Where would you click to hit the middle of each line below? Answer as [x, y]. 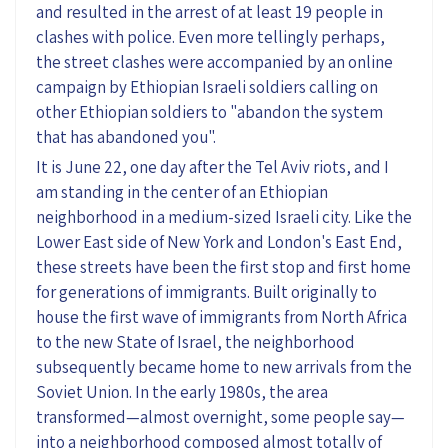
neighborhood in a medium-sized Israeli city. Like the [224, 216]
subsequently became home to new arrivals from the [224, 366]
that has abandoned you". [126, 136]
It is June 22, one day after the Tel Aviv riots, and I [212, 166]
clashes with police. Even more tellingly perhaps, [210, 36]
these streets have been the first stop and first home [223, 266]
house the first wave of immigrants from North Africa [221, 316]
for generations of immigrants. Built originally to [206, 291]
